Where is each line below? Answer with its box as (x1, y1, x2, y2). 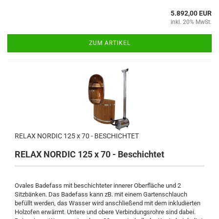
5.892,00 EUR (171, 9, 212, 17)
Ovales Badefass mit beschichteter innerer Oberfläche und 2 (15, 181, 181, 189)
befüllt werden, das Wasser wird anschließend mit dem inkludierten (15, 199, 200, 207)
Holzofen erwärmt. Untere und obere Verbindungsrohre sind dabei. (15, 208, 196, 216)
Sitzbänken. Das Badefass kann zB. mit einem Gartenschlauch (15, 190, 187, 198)
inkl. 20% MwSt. (171, 18, 212, 25)
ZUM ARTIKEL (88, 39, 131, 46)
